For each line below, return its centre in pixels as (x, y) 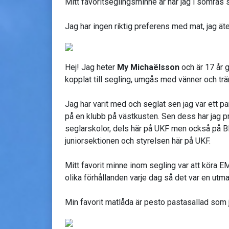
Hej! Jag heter (91, 67)
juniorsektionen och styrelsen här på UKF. (138, 141)
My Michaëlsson (148, 67)
